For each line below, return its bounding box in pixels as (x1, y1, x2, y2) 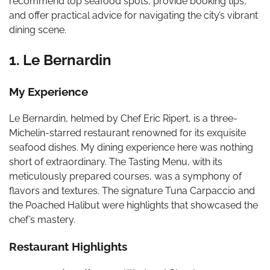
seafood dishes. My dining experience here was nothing (9, 141, 253, 153)
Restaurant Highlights (9, 240, 127, 254)
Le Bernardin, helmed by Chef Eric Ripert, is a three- (9, 112, 237, 124)
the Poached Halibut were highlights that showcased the (9, 199, 258, 211)
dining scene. (9, 24, 66, 36)
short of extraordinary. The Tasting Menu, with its (9, 155, 222, 168)
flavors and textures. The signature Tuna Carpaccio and (9, 184, 255, 196)
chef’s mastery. (9, 213, 75, 225)
